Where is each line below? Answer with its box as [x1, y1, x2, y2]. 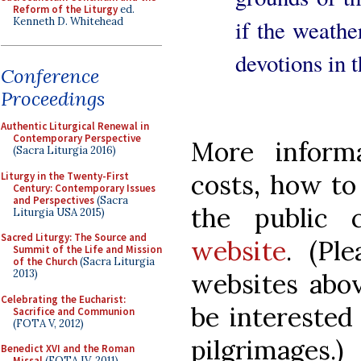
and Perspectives [13, 193, 94, 207]
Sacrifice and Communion [13, 304, 135, 318]
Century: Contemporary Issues [13, 180, 156, 195]
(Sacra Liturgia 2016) [13, 143, 116, 157]
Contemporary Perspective [13, 131, 141, 145]
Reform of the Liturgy [13, 2, 118, 16]
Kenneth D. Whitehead [13, 14, 123, 28]
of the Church [13, 255, 77, 268]
